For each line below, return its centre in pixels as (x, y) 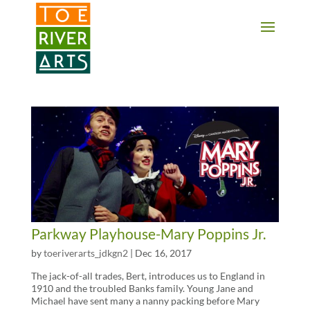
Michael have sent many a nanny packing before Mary (145, 301)
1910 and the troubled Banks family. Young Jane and (142, 289)
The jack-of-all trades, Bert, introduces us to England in (148, 276)
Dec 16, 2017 (163, 253)
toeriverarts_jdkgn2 (85, 253)
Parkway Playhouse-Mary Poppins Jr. (148, 234)
